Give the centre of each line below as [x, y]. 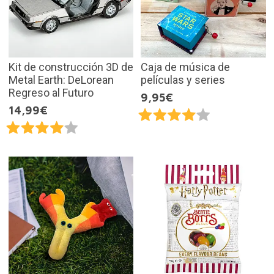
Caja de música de [185, 67]
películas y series [183, 80]
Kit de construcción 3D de [71, 67]
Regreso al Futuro [51, 92]
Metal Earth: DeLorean [61, 80]
